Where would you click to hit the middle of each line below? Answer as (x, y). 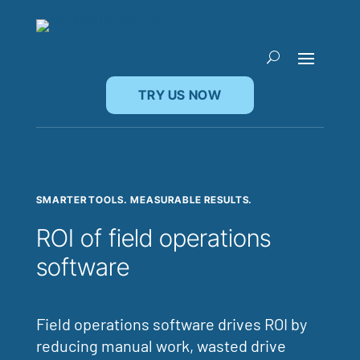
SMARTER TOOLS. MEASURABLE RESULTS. (144, 200)
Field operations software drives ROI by (171, 324)
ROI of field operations (153, 238)
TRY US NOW (180, 95)
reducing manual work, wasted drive (161, 346)
